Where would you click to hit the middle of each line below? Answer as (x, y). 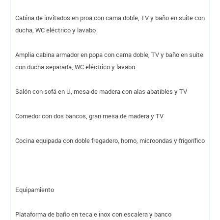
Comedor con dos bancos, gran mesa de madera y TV (89, 116)
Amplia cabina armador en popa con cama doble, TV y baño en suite (109, 54)
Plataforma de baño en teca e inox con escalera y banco (93, 214)
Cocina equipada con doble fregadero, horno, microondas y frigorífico (110, 140)
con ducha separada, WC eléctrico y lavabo (75, 67)
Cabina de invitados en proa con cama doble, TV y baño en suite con (110, 17)
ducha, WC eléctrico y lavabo (55, 30)
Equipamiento (35, 189)
